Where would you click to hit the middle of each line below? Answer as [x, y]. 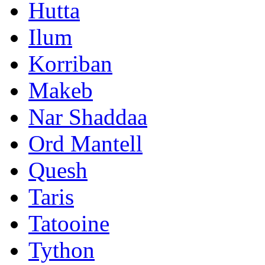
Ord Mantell [85, 143]
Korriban [70, 63]
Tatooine [69, 223]
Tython [62, 250]
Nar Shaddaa [88, 117]
